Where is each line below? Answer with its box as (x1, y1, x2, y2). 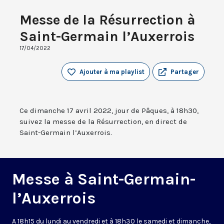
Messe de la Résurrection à (19, 11, 195, 28)
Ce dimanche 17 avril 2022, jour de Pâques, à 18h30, (19, 106, 198, 115)
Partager (170, 68, 199, 76)
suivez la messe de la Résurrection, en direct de (19, 117, 187, 126)
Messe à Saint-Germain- (12, 170, 195, 189)
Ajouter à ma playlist (79, 68, 144, 76)
